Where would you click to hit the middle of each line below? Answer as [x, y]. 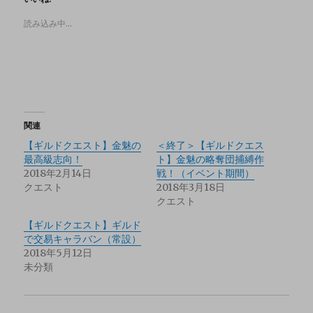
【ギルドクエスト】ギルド [83, 225]
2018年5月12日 [58, 253]
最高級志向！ [53, 159]
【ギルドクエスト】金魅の [83, 145]
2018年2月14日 [58, 173]
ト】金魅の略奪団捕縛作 [210, 159]
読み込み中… [48, 23]
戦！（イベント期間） [205, 173]
